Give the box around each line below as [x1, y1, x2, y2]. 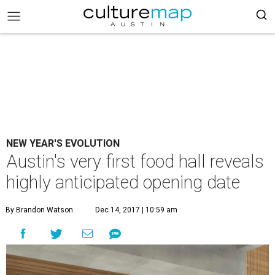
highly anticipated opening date [6, 172, 240, 193]
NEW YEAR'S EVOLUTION [6, 137, 120, 149]
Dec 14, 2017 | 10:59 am [95, 206, 177, 214]
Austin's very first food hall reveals [6, 151, 264, 172]
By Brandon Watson [6, 206, 73, 214]
